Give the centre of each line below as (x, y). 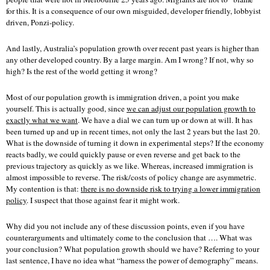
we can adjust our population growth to (191, 108)
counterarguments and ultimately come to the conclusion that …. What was (129, 237)
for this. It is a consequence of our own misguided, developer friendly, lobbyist (133, 11)
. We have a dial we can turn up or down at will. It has (165, 120)
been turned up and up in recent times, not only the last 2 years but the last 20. (133, 131)
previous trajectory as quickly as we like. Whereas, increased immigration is (130, 165)
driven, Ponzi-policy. (40, 22)
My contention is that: (43, 188)
